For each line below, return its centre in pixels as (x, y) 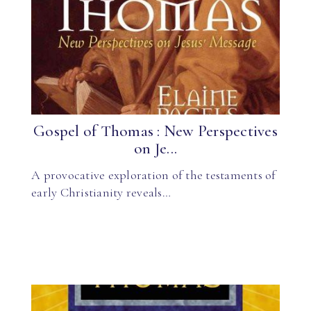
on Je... (155, 149)
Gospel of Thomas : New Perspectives (155, 131)
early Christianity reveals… (101, 192)
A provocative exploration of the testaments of (154, 175)
